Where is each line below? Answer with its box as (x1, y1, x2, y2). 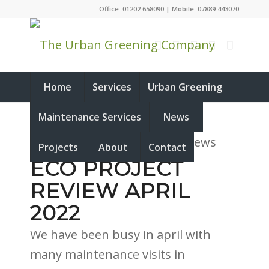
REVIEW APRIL (30, 178, 190, 204)
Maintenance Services (38, 110, 141, 124)
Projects (38, 141, 78, 154)
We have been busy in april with (30, 226, 211, 243)
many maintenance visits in (30, 246, 185, 262)
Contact (148, 141, 186, 154)
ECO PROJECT (30, 156, 184, 181)
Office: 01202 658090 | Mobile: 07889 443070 (99, 4, 239, 13)
